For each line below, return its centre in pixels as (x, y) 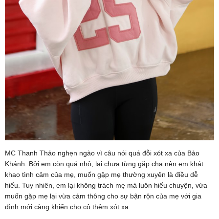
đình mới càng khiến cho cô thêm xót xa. (68, 207)
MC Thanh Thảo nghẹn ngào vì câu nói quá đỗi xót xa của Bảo (102, 153)
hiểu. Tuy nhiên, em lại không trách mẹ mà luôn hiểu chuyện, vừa (106, 186)
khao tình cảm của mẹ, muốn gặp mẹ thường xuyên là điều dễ (101, 175)
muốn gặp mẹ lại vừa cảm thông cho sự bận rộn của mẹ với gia (103, 196)
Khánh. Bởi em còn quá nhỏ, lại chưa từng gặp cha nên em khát (104, 164)
